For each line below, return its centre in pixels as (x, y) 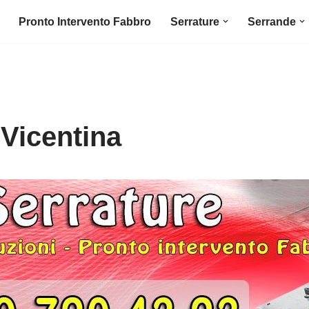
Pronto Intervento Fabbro (85, 22)
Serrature (195, 22)
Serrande (272, 22)
